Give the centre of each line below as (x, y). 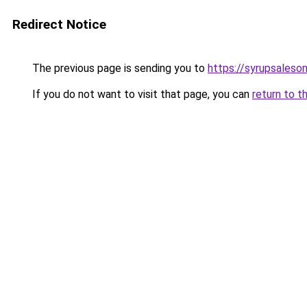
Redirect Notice (59, 24)
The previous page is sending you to (119, 68)
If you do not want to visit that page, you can (141, 94)
